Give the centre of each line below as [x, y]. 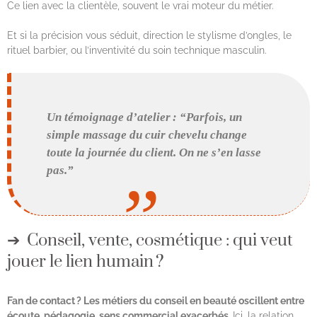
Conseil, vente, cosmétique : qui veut [160, 240]
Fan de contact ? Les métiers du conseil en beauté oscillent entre [156, 300]
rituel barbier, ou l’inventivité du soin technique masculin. [138, 50]
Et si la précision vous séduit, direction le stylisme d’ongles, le [149, 35]
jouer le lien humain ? [86, 261]
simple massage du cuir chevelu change [147, 135]
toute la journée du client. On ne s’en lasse [154, 153]
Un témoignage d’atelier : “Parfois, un [145, 117]
